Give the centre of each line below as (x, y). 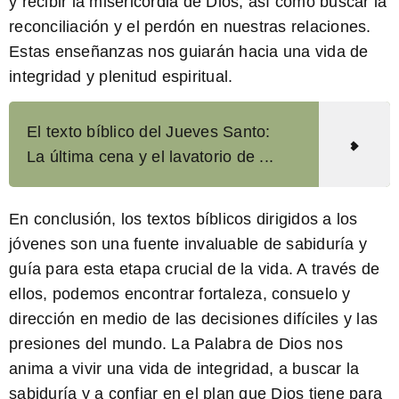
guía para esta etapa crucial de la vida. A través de (194, 269)
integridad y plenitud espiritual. (121, 76)
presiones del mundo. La (102, 344)
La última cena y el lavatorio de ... (150, 157)
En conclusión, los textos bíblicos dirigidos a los (183, 220)
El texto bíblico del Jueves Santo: (149, 132)
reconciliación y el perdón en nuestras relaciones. (190, 26)
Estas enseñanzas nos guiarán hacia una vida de (189, 51)
